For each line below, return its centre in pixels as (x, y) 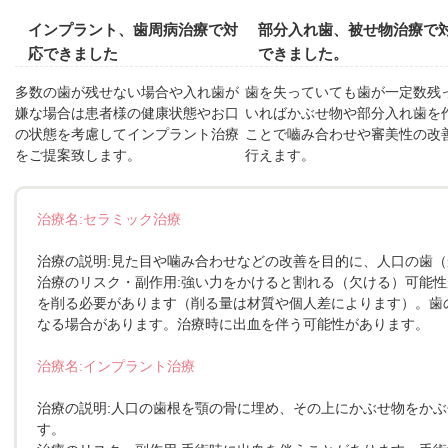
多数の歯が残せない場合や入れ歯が (127, 91)
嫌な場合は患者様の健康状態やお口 (127, 112)
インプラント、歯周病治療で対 (133, 29)
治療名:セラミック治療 (109, 218)
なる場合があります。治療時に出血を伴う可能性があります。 (233, 323)
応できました (73, 53)
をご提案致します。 (78, 154)
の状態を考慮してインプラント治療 (127, 133)
